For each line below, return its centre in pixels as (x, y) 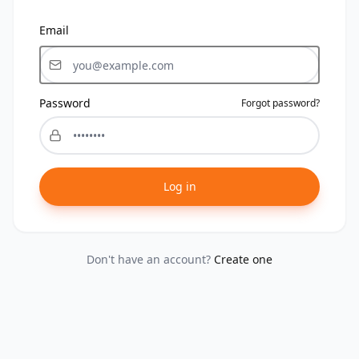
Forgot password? (280, 103)
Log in (179, 186)
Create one (243, 259)
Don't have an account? (149, 259)
